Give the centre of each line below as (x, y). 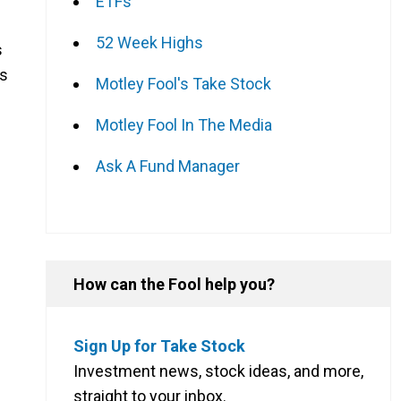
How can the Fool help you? (174, 284)
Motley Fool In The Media (184, 124)
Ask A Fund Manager (168, 166)
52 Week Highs (149, 42)
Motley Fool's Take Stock (183, 83)
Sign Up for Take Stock (159, 346)
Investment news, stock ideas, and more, (218, 371)
